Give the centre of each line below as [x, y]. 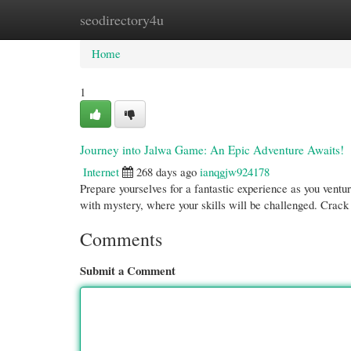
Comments [121, 239]
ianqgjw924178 [235, 172]
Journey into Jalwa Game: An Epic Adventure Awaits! [212, 150]
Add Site [284, 20]
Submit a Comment [128, 270]
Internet [101, 172]
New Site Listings [198, 20]
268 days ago [166, 172]
